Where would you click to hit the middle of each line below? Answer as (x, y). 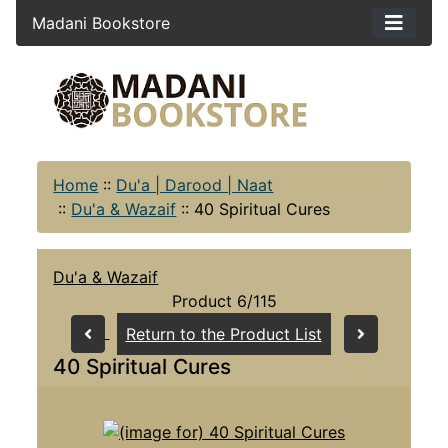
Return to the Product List (223, 333)
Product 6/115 (224, 300)
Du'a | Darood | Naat (195, 184)
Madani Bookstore (101, 23)
